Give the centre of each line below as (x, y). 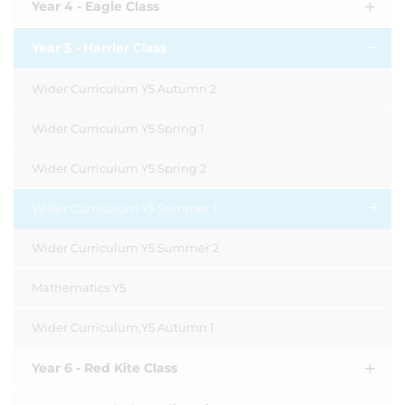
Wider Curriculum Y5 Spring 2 (119, 168)
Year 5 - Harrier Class (99, 48)
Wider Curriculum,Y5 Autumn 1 (123, 327)
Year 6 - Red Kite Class (104, 368)
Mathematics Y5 (79, 287)
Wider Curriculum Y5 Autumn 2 (124, 89)
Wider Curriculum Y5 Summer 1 (124, 208)
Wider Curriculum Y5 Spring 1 (118, 128)
